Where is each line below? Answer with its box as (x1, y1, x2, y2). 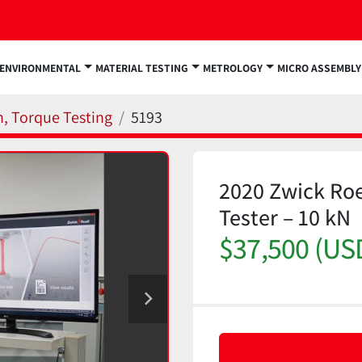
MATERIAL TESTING (103, 60, 189, 75)
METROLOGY (211, 60, 263, 75)
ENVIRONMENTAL (4, 60, 81, 75)
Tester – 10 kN (219, 202, 351, 233)
